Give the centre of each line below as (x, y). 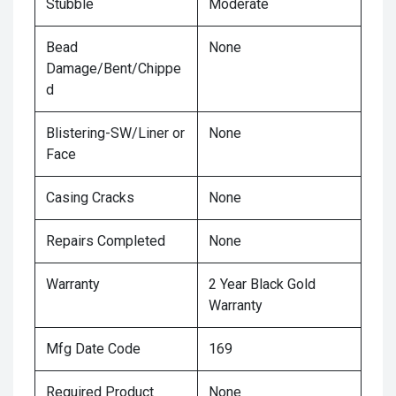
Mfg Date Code (93, 349)
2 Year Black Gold (262, 284)
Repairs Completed (106, 241)
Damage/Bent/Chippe (114, 69)
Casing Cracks (90, 198)
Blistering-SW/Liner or (115, 133)
